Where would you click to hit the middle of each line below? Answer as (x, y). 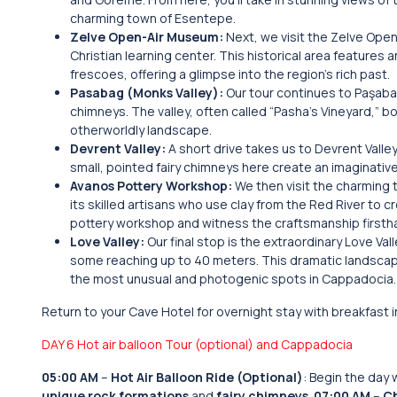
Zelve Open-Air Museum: (148, 37)
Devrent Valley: (118, 148)
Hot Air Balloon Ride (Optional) (207, 377)
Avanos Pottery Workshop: (151, 186)
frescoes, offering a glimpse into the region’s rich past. (230, 74)
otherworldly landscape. (141, 130)
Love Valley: (109, 241)
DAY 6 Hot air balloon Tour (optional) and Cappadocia (197, 344)
